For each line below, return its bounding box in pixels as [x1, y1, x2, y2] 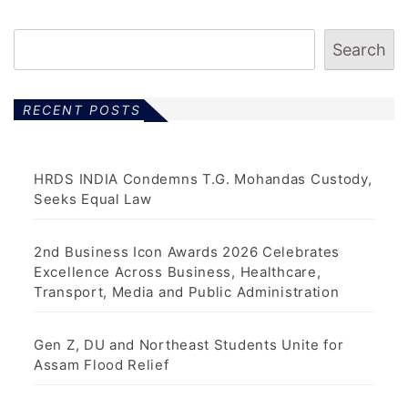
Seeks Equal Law [34, 190, 152, 208]
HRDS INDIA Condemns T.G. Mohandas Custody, [34, 170, 372, 188]
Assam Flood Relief [34, 356, 169, 373]
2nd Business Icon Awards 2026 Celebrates [34, 243, 341, 260]
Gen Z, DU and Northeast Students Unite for [34, 336, 344, 353]
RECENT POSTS [23, 102, 141, 117]
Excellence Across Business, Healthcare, [34, 263, 321, 280]
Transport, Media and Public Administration [34, 283, 340, 301]
